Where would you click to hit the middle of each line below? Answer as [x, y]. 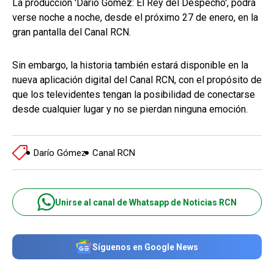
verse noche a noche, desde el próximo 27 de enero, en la [135, 18]
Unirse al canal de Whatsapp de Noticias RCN [146, 202]
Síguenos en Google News [145, 247]
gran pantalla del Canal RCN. [72, 32]
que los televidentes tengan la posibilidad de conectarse [134, 95]
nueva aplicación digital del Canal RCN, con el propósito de [137, 80]
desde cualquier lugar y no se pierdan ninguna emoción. [130, 109]
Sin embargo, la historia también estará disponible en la [130, 65]
